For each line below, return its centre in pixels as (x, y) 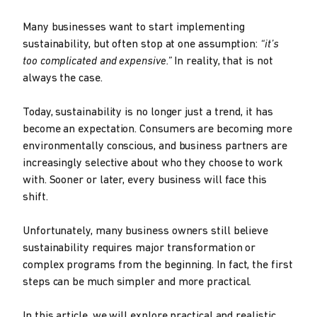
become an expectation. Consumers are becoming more (158, 130)
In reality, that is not (222, 62)
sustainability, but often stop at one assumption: (140, 45)
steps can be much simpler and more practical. (137, 283)
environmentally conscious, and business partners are (155, 147)
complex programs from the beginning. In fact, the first (158, 266)
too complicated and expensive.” (97, 62)
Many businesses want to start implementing (134, 28)
